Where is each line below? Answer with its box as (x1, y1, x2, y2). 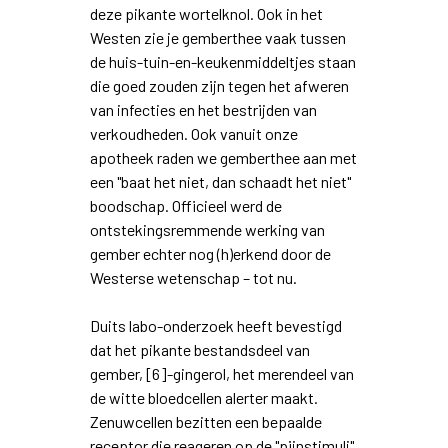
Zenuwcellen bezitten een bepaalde (89, 412, 322, 432)
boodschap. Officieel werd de (89, 196, 282, 216)
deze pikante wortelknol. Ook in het (89, 4, 323, 24)
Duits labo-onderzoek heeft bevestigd (89, 316, 342, 336)
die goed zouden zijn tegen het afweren (89, 76, 349, 96)
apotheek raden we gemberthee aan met (89, 148, 357, 168)
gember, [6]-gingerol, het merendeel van (89, 364, 354, 384)
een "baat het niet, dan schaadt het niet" (89, 172, 351, 192)
